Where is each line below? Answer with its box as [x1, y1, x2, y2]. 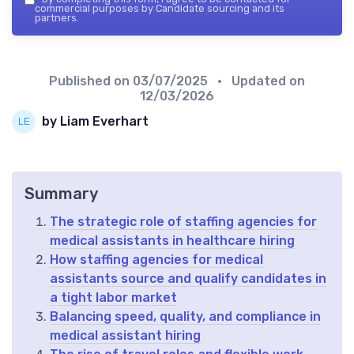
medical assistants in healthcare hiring [50, 232, 295, 248]
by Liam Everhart [42, 114, 149, 130]
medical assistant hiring [50, 327, 201, 343]
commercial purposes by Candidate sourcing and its [35, 2, 284, 14]
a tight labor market [50, 289, 177, 305]
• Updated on [211, 73, 305, 88]
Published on [49, 73, 133, 88]
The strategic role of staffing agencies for [50, 213, 317, 229]
